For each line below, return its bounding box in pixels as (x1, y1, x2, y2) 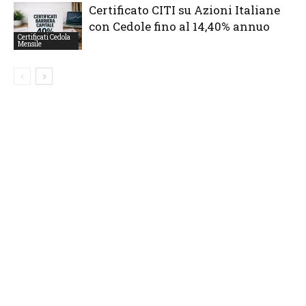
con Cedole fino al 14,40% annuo (89, 18, 270, 34)
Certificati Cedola (18, 32, 70, 42)
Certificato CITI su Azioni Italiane (89, 1, 280, 18)
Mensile (18, 39, 42, 48)
